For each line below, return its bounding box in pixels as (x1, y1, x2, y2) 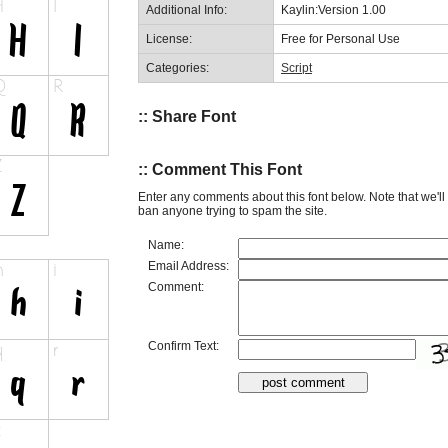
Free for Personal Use (281, 31, 400, 46)
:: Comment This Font (138, 161, 302, 179)
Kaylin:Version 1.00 (281, 2, 386, 17)
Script (281, 60, 312, 75)
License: (146, 31, 192, 46)
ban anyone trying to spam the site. (138, 203, 327, 218)
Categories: (146, 60, 209, 75)
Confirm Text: (148, 338, 219, 353)
